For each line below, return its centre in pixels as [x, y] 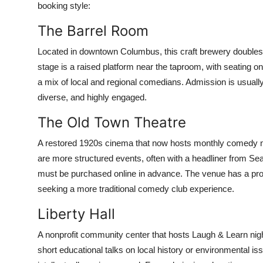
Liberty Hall [76, 214]
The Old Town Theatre [112, 122]
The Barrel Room [93, 31]
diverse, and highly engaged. [92, 97]
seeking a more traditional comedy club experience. [136, 189]
